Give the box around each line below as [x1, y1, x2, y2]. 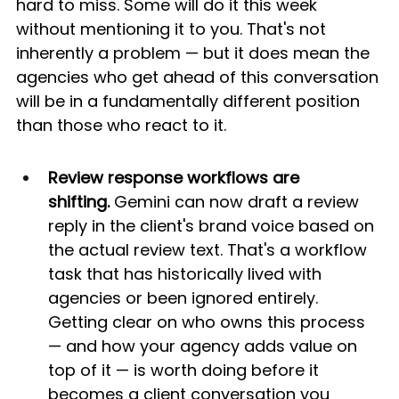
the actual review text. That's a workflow [48, 239, 371, 262]
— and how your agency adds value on [48, 335, 362, 358]
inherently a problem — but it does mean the [16, 42, 374, 65]
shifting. [48, 191, 110, 214]
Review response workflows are [48, 167, 304, 190]
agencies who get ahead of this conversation [16, 66, 383, 89]
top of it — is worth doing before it [48, 359, 323, 382]
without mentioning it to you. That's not [16, 18, 330, 41]
